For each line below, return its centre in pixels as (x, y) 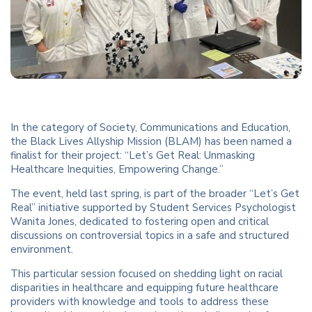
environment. (42, 250)
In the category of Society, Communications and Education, (150, 128)
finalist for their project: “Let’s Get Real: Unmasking (133, 156)
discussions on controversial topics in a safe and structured (150, 236)
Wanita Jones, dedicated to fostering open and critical (140, 222)
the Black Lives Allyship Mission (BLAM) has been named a (151, 142)
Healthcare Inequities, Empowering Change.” (117, 170)
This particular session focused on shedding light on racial (147, 274)
